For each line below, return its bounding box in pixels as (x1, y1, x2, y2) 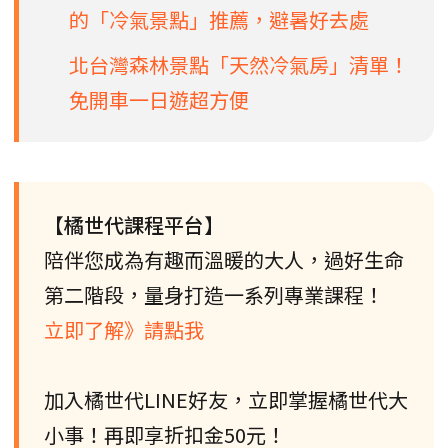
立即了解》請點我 (44, 315, 204, 345)
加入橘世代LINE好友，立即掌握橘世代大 (44, 385, 408, 415)
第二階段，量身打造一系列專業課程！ (44, 280, 384, 310)
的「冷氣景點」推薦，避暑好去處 (69, 5, 369, 35)
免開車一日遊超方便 (69, 85, 249, 115)
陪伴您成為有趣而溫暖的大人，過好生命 (44, 245, 404, 275)
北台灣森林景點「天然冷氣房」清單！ (69, 50, 409, 80)
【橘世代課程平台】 (44, 210, 224, 240)
